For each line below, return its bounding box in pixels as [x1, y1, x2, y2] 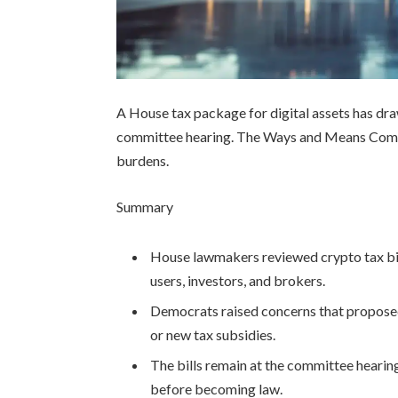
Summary [116, 197, 174, 215]
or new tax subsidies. [150, 325, 276, 343]
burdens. [116, 152, 170, 170]
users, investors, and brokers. [150, 271, 326, 289]
